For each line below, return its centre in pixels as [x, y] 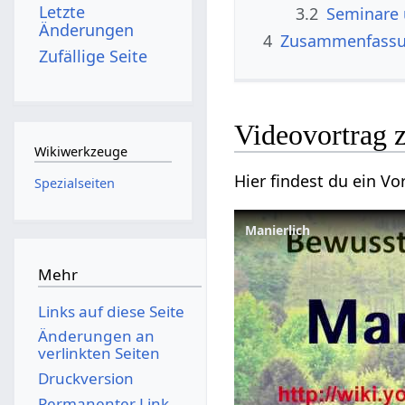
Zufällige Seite [94, 56]
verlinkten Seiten [99, 353]
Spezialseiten [74, 183]
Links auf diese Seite [111, 311]
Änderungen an [96, 336]
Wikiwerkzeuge [80, 152]
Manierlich [278, 231]
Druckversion [85, 378]
